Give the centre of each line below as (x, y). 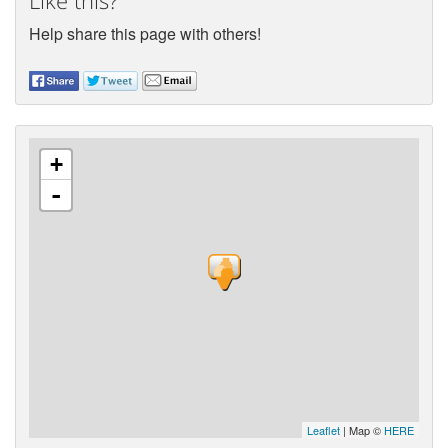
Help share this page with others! (144, 34)
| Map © (362, 430)
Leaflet (324, 430)
